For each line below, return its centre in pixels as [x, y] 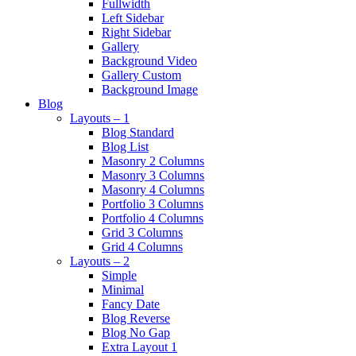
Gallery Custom [141, 75]
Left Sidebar [133, 18]
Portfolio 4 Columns [153, 219]
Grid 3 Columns [142, 233]
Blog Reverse [136, 319]
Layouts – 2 [100, 261]
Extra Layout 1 [139, 347]
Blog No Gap [136, 333]
